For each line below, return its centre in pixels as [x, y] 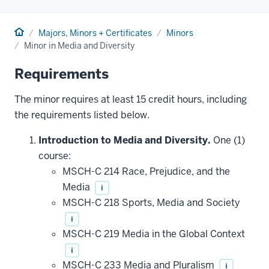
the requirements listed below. [82, 115]
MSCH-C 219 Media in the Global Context [154, 234]
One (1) [228, 140]
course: [55, 156]
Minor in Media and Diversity [79, 45]
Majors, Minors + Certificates [95, 33]
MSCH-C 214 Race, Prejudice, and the [146, 171]
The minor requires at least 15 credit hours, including [131, 99]
